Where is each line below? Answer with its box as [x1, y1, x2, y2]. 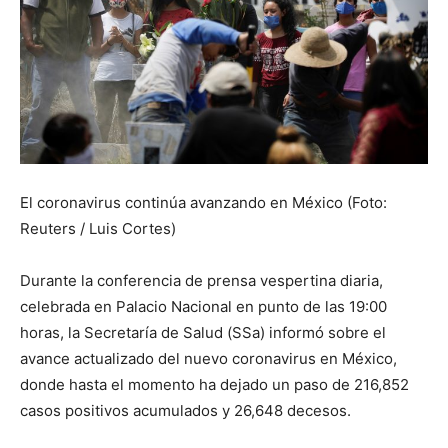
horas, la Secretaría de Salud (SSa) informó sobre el [20, 323, 386, 342]
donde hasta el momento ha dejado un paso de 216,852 [20, 375, 409, 394]
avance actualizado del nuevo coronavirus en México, [20, 349, 397, 368]
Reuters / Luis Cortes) [20, 219, 176, 238]
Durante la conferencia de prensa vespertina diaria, [20, 271, 383, 290]
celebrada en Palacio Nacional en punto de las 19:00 [20, 297, 387, 316]
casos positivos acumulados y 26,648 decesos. [20, 401, 351, 420]
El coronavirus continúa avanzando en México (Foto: [20, 193, 387, 212]
